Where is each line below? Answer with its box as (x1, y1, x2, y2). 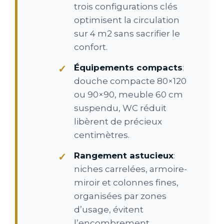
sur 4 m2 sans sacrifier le (74, 28, 180, 38)
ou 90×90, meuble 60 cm (74, 89, 183, 99)
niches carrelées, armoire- (74, 163, 187, 174)
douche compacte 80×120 (74, 75, 186, 86)
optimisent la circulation (74, 14, 179, 25)
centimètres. (74, 129, 129, 140)
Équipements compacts (74, 62, 182, 72)
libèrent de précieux (74, 116, 162, 126)
